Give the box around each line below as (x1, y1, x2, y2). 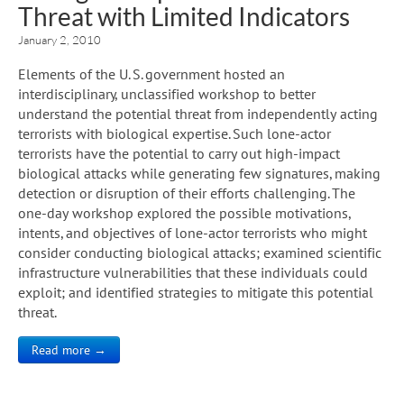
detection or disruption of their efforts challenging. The (18, 183, 355, 202)
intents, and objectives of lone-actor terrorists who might (18, 223, 367, 242)
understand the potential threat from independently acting (18, 104, 378, 123)
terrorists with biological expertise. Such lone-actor (18, 124, 331, 142)
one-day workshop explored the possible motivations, (18, 203, 351, 222)
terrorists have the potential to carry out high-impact (18, 143, 340, 162)
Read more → (32, 341, 106, 358)
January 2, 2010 (18, 32, 101, 47)
